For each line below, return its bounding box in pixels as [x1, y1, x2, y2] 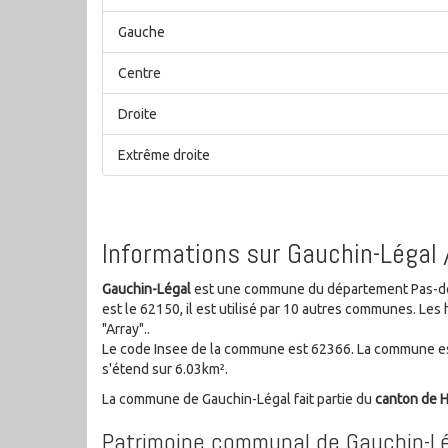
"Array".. [102, 320, 150, 337]
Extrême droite [118, 147, 210, 164]
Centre [118, 65, 161, 82]
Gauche [118, 24, 165, 41]
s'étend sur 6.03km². [102, 360, 228, 377]
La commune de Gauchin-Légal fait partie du [102, 390, 375, 407]
